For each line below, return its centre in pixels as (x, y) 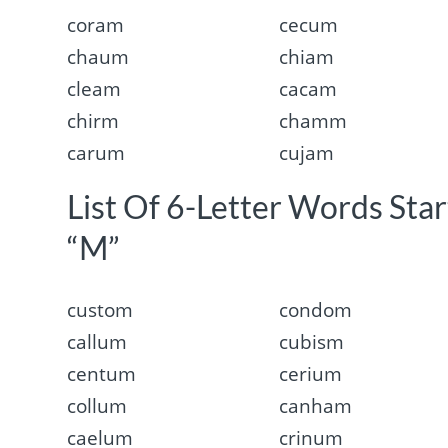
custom (100, 309)
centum (102, 373)
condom (315, 309)
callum (97, 341)
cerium (310, 373)
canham (315, 405)
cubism (311, 341)
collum (97, 405)
